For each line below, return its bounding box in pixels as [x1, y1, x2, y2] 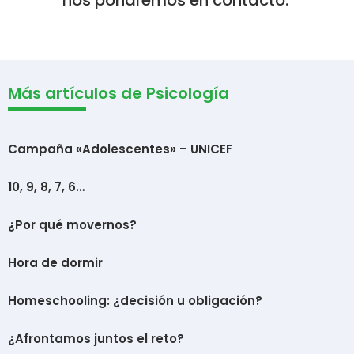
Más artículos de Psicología [8, 82, 229, 105]
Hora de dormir [8, 254, 103, 272]
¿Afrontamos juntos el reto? [8, 330, 184, 348]
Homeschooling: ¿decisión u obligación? [8, 292, 262, 310]
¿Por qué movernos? [8, 217, 137, 234]
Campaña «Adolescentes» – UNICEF [8, 141, 232, 158]
